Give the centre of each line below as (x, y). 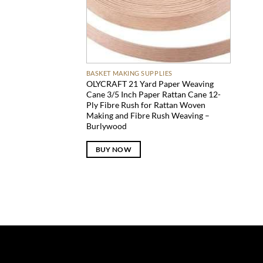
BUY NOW (114, 150)
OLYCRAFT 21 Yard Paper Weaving (150, 84)
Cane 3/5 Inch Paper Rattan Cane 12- (153, 95)
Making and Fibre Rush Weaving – (148, 116)
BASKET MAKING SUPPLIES (129, 73)
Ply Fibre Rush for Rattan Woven (146, 105)
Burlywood (106, 126)
